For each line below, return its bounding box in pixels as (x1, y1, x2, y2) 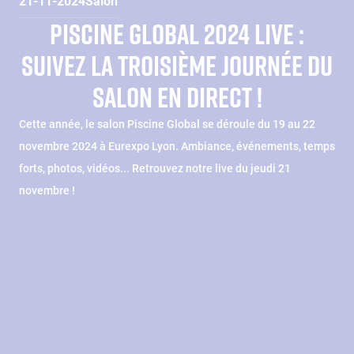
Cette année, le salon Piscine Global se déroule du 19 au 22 (19, 117, 315, 130)
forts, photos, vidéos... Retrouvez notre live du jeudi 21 (19, 161, 291, 175)
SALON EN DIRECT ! (92, 77, 262, 117)
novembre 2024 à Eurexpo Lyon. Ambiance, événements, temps (19, 139, 335, 153)
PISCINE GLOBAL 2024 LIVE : (50, 13, 304, 54)
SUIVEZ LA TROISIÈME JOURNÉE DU (21, 45, 333, 85)
